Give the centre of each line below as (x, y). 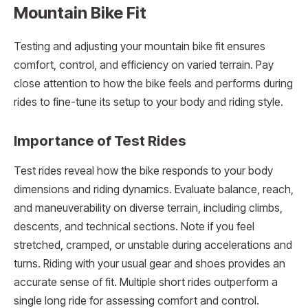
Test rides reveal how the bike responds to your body (143, 171)
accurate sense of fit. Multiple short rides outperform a (146, 283)
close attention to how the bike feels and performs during (153, 84)
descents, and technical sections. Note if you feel (134, 227)
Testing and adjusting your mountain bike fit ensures (140, 47)
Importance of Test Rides (100, 140)
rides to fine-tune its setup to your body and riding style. (148, 102)
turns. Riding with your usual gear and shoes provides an (150, 264)
